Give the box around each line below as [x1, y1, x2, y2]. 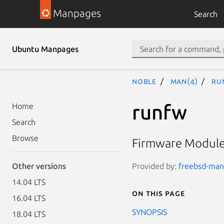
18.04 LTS [12, 209, 45, 218]
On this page [132, 188, 185, 197]
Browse [12, 133, 38, 142]
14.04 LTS [12, 177, 45, 186]
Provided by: [132, 161, 178, 170]
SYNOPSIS [132, 207, 167, 216]
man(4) [170, 76, 198, 85]
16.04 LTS [12, 193, 45, 202]
